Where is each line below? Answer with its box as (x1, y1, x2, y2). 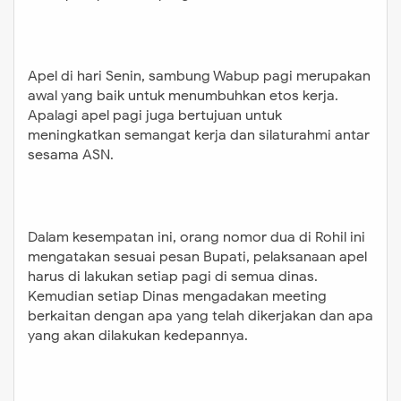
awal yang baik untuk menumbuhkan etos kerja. (28, 86, 338, 105)
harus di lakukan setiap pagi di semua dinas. (28, 267, 318, 286)
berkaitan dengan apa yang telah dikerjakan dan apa (28, 306, 373, 325)
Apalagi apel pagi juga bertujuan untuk (28, 106, 282, 124)
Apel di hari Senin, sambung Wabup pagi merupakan (28, 66, 371, 85)
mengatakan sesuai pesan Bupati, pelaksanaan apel (28, 247, 367, 266)
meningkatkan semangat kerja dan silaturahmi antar (28, 125, 370, 144)
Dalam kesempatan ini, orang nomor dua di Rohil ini (28, 227, 365, 246)
